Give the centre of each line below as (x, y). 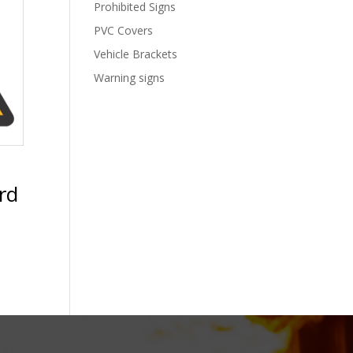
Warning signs (130, 78)
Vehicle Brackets (136, 54)
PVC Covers (124, 31)
